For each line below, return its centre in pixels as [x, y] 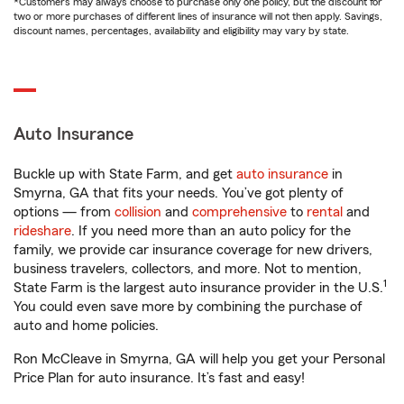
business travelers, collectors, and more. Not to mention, [188, 269]
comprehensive [239, 212]
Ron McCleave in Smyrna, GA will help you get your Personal [199, 359]
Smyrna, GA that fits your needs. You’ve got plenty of [179, 193]
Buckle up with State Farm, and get [125, 174]
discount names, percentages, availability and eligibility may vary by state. [181, 31]
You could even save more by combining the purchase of [188, 307]
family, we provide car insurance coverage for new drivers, [193, 250]
